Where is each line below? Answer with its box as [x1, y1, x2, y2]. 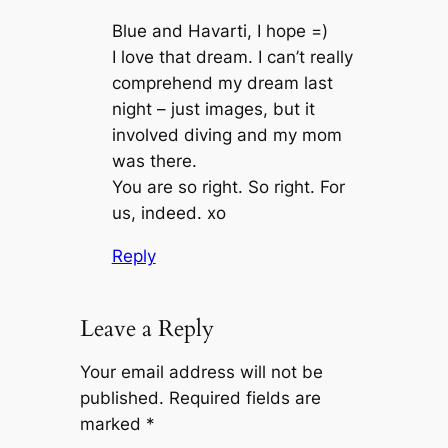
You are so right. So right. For [111, 177, 345, 198]
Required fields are [168, 387, 321, 408]
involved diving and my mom [111, 125, 342, 146]
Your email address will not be [79, 361, 323, 382]
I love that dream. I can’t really [111, 47, 353, 68]
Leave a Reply [79, 312, 214, 344]
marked [79, 413, 146, 434]
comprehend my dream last [111, 73, 333, 94]
